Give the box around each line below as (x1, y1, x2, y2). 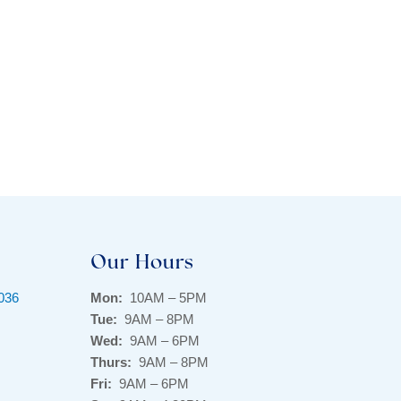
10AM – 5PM (122, 290, 207, 306)
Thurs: (90, 354, 135, 371)
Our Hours (90, 253, 195, 275)
